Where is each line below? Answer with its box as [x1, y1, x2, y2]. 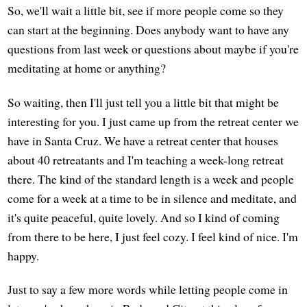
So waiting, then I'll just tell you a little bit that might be [8, 93, 280, 110]
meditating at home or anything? [8, 60, 167, 77]
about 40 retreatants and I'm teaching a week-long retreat [8, 151, 284, 168]
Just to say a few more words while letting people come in [8, 280, 288, 297]
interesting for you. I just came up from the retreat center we [8, 112, 299, 130]
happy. [8, 247, 40, 264]
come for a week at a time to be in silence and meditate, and [8, 189, 297, 206]
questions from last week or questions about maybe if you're [8, 40, 299, 58]
